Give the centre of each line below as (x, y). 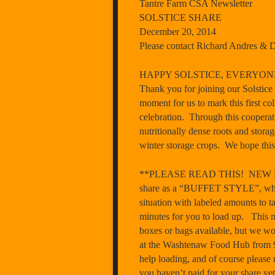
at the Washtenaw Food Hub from (206, 244)
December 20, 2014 (178, 31)
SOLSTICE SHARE (180, 17)
